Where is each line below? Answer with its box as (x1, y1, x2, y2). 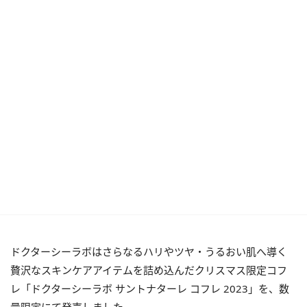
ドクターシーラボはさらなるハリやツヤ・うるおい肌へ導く (10, 245, 287, 258)
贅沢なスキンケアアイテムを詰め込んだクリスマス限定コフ (10, 263, 287, 277)
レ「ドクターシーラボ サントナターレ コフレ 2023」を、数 (10, 282, 289, 295)
